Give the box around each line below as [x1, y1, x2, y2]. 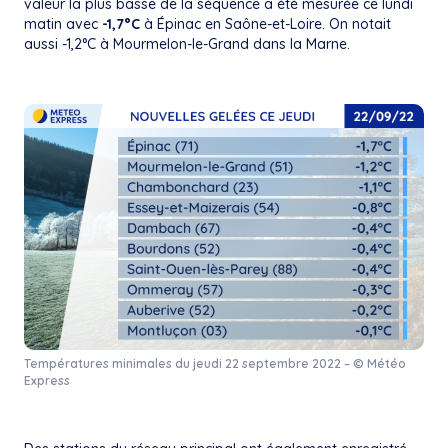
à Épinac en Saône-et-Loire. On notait [140, 15, 391, 34]
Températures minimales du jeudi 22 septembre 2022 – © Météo [24, 355, 406, 371]
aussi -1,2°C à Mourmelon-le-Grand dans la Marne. [24, 35, 350, 54]
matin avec [24, 15, 102, 34]
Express [24, 372, 70, 388]
